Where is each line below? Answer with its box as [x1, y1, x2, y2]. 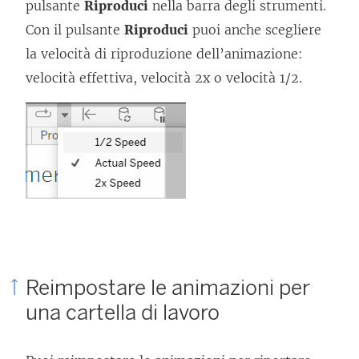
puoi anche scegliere [188, 21, 321, 38]
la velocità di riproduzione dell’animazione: [26, 45, 303, 62]
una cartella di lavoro [26, 299, 220, 325]
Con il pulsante [26, 21, 124, 38]
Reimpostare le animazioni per [26, 274, 310, 301]
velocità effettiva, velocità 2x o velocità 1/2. [26, 69, 302, 86]
